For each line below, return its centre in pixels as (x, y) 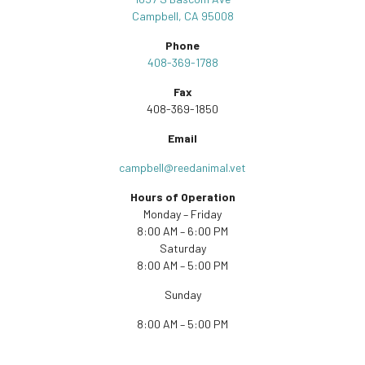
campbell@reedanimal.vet (182, 167)
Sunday (182, 295)
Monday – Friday (182, 214)
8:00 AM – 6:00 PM (182, 231)
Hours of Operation (182, 197)
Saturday (182, 248)
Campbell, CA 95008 (182, 16)
